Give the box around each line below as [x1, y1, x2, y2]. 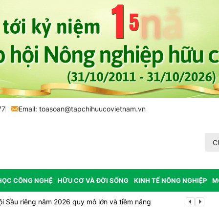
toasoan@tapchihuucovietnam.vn [39, 105, 146, 113]
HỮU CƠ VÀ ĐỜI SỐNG [58, 176, 129, 184]
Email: [19, 105, 39, 113]
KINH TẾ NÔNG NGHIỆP [133, 176, 207, 184]
